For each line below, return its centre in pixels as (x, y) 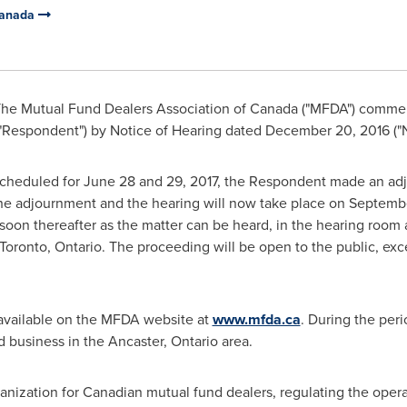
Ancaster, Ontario (163, 341)
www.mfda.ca (256, 319)
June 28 (109, 181)
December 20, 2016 (327, 130)
